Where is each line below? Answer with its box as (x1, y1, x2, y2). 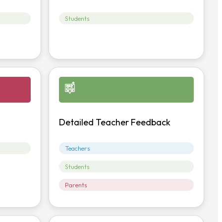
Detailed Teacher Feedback (59, 116, 171, 128)
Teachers (65, 144, 91, 153)
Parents (65, 181, 88, 189)
